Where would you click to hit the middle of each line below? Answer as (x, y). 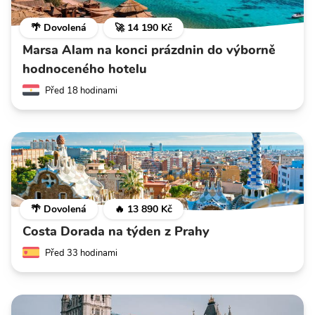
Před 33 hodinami (81, 253)
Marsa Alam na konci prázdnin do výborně (149, 50)
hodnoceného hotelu (85, 69)
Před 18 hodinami (81, 90)
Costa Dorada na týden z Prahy (116, 231)
